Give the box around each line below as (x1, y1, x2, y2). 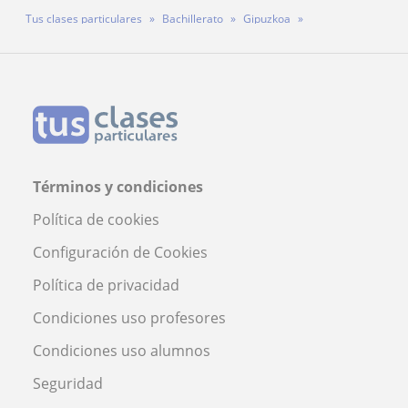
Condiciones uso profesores (33, 307, 226, 328)
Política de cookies (33, 209, 159, 229)
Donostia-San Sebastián (25, 37, 147, 54)
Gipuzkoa (243, 10, 291, 26)
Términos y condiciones (33, 176, 203, 197)
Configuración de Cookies (33, 241, 208, 262)
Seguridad (33, 372, 103, 393)
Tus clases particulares (25, 10, 142, 26)
